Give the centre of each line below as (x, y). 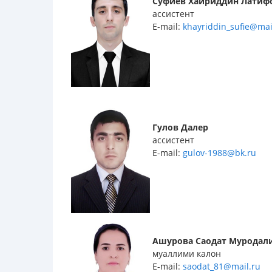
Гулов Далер (179, 127)
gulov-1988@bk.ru (219, 153)
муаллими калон (185, 254)
